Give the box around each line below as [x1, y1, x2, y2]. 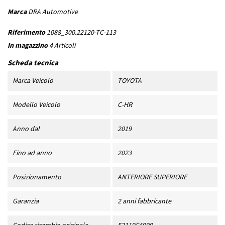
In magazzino [8, 41, 48, 50]
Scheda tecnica [8, 58, 58, 68]
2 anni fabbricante [117, 196, 171, 206]
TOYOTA [117, 76, 142, 85]
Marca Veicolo [13, 76, 53, 85]
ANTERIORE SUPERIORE [117, 172, 187, 182]
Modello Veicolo [13, 100, 60, 109]
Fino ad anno [13, 148, 52, 158]
